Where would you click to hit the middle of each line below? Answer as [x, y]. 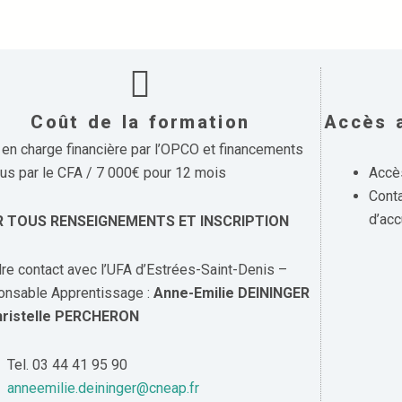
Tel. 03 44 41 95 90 [68, 365]
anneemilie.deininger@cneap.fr [104, 388]
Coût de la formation [140, 122]
